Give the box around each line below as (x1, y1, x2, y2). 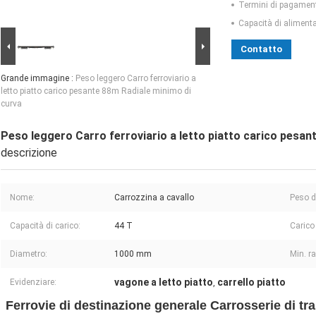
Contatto (241, 44, 282, 55)
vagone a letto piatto (114, 276, 213, 288)
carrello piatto (217, 276, 286, 288)
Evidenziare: (10, 277, 56, 288)
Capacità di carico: (10, 221, 80, 231)
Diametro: (10, 249, 47, 260)
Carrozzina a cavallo (114, 193, 194, 203)
